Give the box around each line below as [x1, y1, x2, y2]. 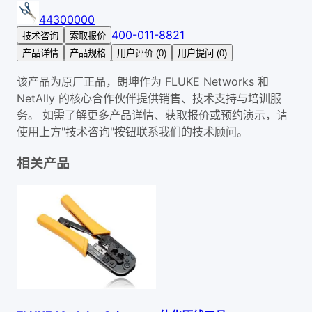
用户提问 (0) [178, 48, 227, 59]
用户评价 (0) [117, 48, 166, 59]
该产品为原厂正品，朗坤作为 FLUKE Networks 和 [17, 75, 269, 89]
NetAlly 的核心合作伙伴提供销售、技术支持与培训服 [17, 91, 281, 106]
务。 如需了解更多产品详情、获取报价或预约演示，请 [17, 108, 288, 123]
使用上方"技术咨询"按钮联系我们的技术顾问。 [17, 125, 248, 139]
